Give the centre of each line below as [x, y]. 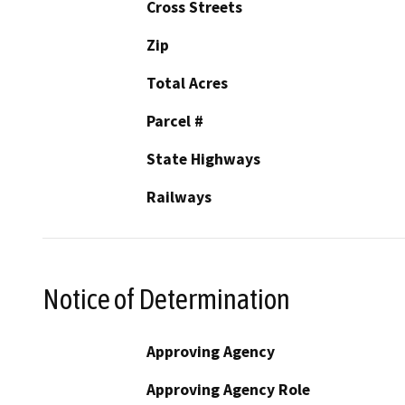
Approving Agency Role [228, 389]
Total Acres [187, 84]
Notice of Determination [166, 299]
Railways [179, 198]
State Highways [203, 160]
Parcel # [175, 122]
